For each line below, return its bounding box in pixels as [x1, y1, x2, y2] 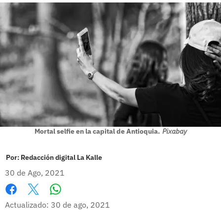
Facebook [5, 194, 39, 205]
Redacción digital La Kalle [21, 152, 102, 162]
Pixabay [162, 126, 187, 136]
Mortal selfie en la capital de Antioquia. [34, 126, 160, 136]
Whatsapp [55, 194, 94, 204]
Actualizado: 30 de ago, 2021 [5, 199, 110, 210]
